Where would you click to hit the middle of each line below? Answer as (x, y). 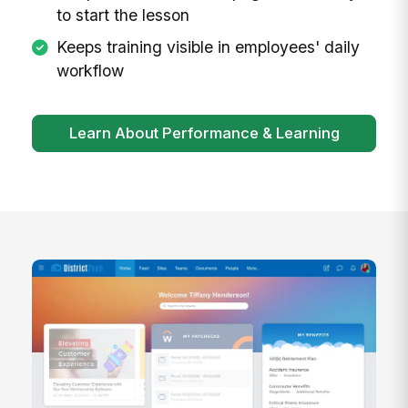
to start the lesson (122, 15)
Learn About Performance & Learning (204, 133)
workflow (90, 71)
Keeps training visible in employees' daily (208, 47)
